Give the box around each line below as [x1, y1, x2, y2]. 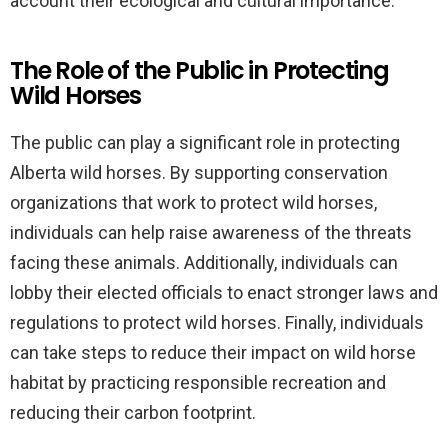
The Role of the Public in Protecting [10, 54, 389, 87]
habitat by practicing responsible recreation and [10, 372, 386, 393]
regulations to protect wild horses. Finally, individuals [10, 312, 424, 333]
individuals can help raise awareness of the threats [10, 222, 412, 243]
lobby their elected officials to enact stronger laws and [10, 282, 438, 303]
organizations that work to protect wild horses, [10, 192, 377, 213]
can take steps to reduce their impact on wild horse [10, 342, 416, 363]
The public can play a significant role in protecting [10, 132, 400, 153]
